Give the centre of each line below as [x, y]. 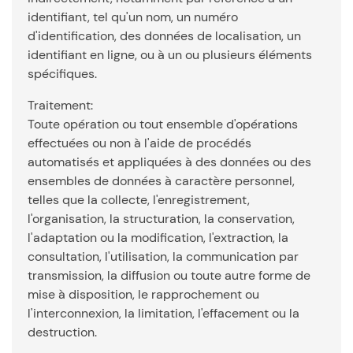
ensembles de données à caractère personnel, [161, 181]
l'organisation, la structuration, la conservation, [161, 219]
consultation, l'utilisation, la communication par [163, 256]
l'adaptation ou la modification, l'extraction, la [158, 238]
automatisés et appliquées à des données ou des [169, 162]
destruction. [62, 332]
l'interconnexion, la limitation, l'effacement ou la [163, 313]
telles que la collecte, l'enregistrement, [139, 200]
